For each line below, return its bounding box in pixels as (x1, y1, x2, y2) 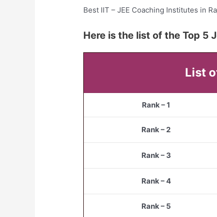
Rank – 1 (142, 100, 170, 110)
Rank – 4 (141, 176, 171, 186)
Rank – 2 (141, 125, 171, 135)
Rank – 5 (141, 201, 171, 211)
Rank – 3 (141, 151, 171, 160)
